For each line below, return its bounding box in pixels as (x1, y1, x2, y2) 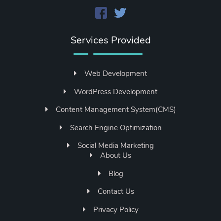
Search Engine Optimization (70, 122, 162, 133)
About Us (100, 150, 131, 161)
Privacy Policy (93, 204, 139, 215)
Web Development (84, 69, 147, 79)
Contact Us (97, 186, 134, 197)
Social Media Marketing (77, 141, 154, 151)
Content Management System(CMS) (55, 105, 176, 115)
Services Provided (70, 33, 151, 47)
